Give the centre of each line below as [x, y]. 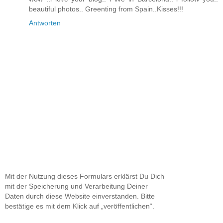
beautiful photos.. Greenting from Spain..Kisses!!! [106, 9]
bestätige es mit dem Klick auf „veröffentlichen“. [80, 206]
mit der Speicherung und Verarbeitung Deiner [76, 186]
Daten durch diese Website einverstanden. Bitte [80, 196]
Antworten [45, 23]
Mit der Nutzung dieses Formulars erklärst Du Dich [85, 176]
